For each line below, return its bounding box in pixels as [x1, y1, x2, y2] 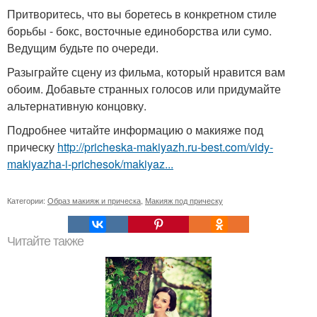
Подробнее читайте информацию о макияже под [7, 121, 263, 138]
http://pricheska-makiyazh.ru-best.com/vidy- [57, 138, 273, 155]
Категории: [7, 194, 47, 206]
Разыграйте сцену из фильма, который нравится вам [7, 63, 285, 80]
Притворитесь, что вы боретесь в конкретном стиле [7, 5, 277, 22]
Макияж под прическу [145, 194, 223, 206]
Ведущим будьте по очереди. [7, 39, 158, 56]
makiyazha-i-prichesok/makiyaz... [7, 155, 173, 172]
